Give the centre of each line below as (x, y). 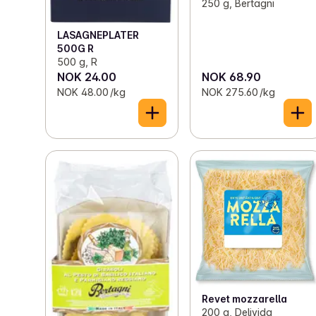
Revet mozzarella (245, 298)
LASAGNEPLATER (98, 35)
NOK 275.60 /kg (239, 92)
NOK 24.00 (87, 77)
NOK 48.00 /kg (91, 92)
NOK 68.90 (232, 77)
